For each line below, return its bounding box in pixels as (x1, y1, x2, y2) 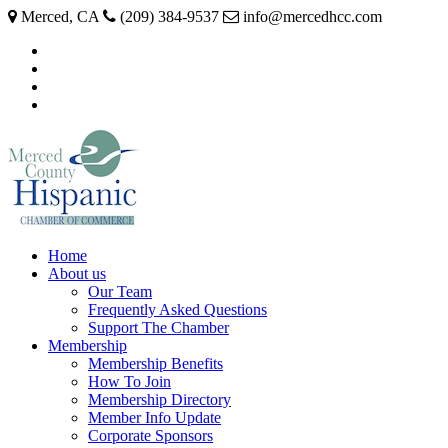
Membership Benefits (88, 355, 223, 372)
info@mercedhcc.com (239, 8, 382, 25)
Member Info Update (88, 409, 221, 426)
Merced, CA (17, 8, 99, 25)
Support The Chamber (88, 319, 229, 336)
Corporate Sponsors (88, 427, 213, 444)
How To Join (88, 373, 171, 390)
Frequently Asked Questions (88, 301, 267, 318)
